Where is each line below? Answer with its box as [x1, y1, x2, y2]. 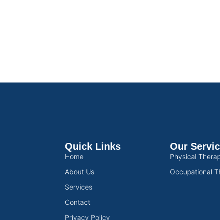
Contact [65, 197, 90, 206]
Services [65, 182, 92, 191]
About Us [65, 167, 94, 176]
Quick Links [65, 140, 121, 152]
